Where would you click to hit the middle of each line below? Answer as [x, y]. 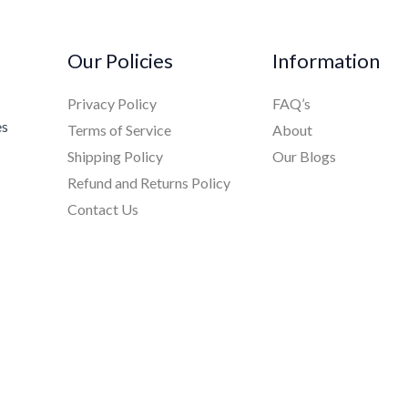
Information [326, 61]
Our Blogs [304, 156]
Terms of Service [119, 129]
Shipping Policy [115, 156]
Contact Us [102, 209]
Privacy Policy [112, 103]
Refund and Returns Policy [148, 182]
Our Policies [120, 61]
